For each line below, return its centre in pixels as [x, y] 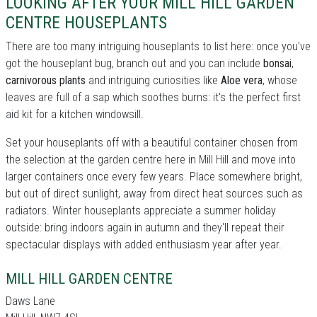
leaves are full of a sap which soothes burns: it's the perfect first [153, 97]
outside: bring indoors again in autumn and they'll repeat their [145, 227]
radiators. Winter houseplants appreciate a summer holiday [141, 211]
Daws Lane [30, 301]
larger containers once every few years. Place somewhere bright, [154, 177]
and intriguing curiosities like [153, 80]
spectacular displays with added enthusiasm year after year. [144, 244]
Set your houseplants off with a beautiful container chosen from [152, 143]
